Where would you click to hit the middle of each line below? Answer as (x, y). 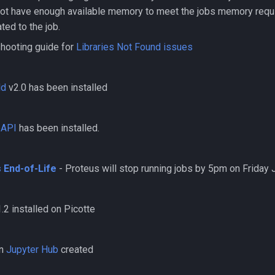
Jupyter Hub (32, 250)
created (76, 250)
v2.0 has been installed (57, 87)
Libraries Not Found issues (134, 47)
